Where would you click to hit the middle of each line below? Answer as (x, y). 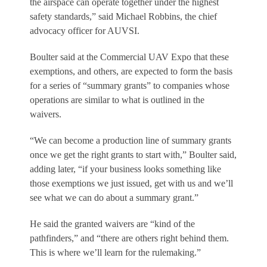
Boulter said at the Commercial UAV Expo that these (129, 57)
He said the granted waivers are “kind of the (112, 223)
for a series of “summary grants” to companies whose (130, 85)
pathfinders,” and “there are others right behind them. (129, 238)
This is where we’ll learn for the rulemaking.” (115, 252)
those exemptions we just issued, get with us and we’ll (131, 183)
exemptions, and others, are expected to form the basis (131, 71)
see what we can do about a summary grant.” (114, 197)
